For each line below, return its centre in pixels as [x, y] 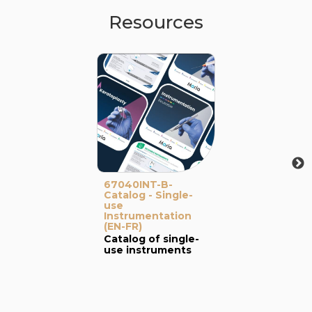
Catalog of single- [151, 239]
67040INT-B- [138, 185]
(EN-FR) [123, 226]
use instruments [148, 250]
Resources [156, 22]
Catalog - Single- [148, 195]
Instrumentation [148, 216]
